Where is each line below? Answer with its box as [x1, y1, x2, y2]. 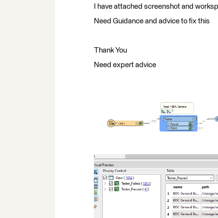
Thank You [94, 47, 127, 54]
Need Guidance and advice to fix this [94, 18, 210, 25]
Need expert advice [94, 61, 156, 69]
